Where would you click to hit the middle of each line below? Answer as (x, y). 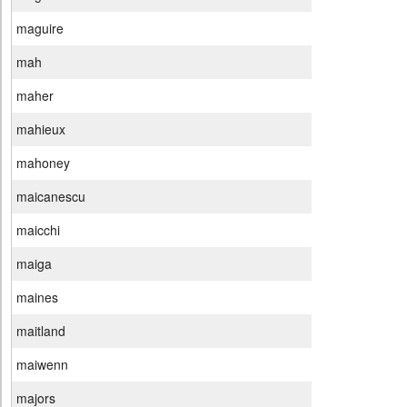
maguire (40, 29)
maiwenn (42, 365)
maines (37, 298)
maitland (41, 331)
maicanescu (51, 197)
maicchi (38, 230)
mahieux (41, 129)
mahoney (43, 163)
